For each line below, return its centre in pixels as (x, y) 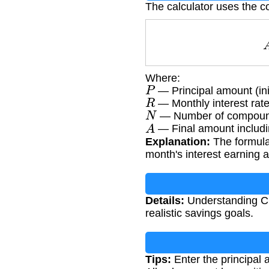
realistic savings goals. (199, 213)
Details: (165, 200)
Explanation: (178, 141)
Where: (163, 78)
